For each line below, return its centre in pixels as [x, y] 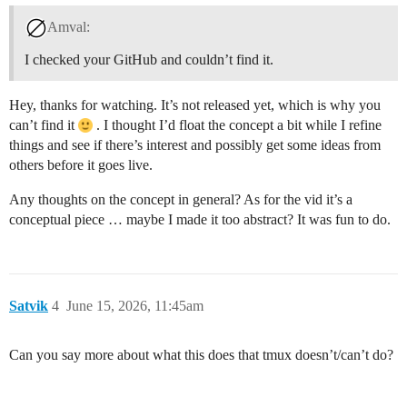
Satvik [29, 305]
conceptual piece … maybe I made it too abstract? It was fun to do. [200, 219]
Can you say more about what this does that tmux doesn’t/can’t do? [201, 354]
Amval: [68, 26]
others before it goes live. [81, 164]
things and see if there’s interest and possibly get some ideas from [195, 144]
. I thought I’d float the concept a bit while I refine [237, 124]
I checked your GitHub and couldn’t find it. [149, 59]
